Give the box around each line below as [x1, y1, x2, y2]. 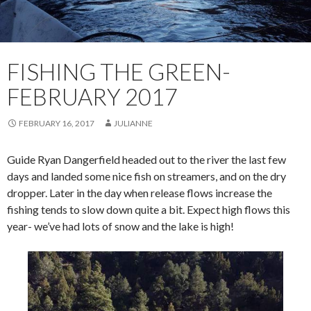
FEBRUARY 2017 [7, 83, 178, 111]
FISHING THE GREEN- [7, 58, 230, 86]
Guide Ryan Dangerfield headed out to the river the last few [7, 153, 286, 167]
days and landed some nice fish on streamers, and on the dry [7, 169, 286, 183]
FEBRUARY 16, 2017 [19, 118, 94, 129]
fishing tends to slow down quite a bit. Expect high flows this [7, 203, 290, 217]
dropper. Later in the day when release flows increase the [7, 186, 272, 200]
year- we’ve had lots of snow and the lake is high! [7, 219, 234, 233]
